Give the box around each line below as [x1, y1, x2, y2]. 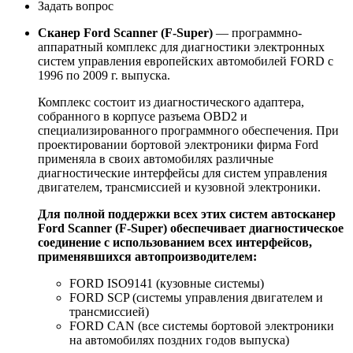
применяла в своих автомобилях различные [38, 151, 273, 165]
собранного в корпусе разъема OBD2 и [38, 109, 247, 123]
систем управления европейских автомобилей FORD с [38, 54, 333, 68]
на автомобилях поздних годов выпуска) [69, 333, 289, 347]
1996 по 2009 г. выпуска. [38, 68, 170, 82]
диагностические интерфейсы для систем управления [38, 165, 327, 180]
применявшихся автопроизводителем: [38, 249, 257, 263]
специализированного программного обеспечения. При [38, 123, 339, 137]
